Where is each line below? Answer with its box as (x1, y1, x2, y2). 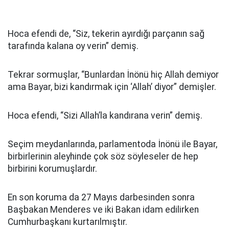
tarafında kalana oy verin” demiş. (8, 41, 139, 51)
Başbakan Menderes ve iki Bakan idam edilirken (8, 204, 199, 215)
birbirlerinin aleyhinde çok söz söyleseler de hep (8, 151, 198, 162)
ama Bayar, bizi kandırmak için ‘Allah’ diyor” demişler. (8, 82, 216, 92)
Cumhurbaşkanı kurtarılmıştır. (8, 217, 127, 227)
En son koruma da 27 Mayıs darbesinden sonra (8, 192, 195, 202)
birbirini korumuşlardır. (8, 164, 97, 174)
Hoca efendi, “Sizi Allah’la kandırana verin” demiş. (8, 110, 202, 121)
